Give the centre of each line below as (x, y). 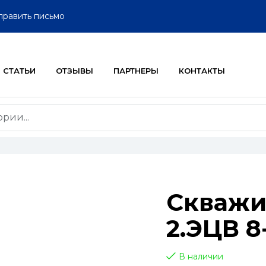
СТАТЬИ (19, 71)
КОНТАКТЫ (202, 71)
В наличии (201, 256)
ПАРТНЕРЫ (136, 71)
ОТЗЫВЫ (74, 71)
